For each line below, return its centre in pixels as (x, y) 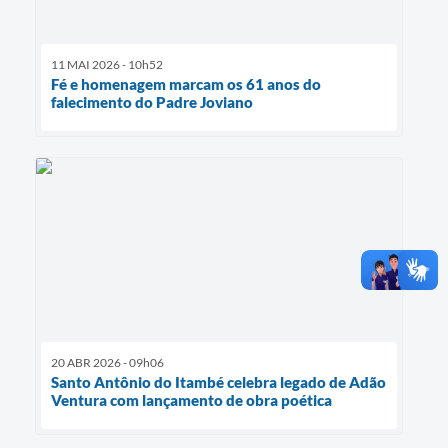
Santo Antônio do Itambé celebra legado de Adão (218, 381)
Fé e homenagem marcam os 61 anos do (186, 83)
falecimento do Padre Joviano (152, 101)
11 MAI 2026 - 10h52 (107, 64)
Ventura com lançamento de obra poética (191, 399)
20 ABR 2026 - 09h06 (107, 362)
